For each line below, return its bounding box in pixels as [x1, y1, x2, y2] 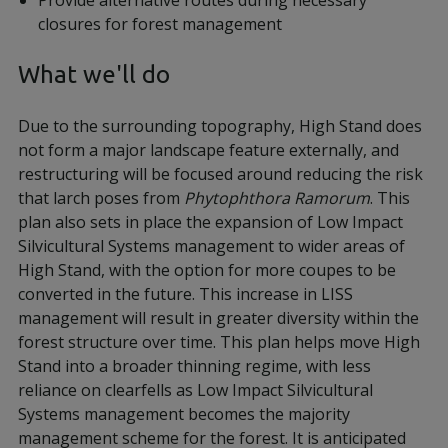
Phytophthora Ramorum [184, 187, 370, 209]
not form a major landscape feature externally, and [18, 139, 399, 161]
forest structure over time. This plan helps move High [18, 331, 420, 353]
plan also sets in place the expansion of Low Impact [18, 211, 403, 233]
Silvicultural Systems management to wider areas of [18, 235, 405, 257]
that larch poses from [18, 187, 184, 209]
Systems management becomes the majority [18, 403, 350, 425]
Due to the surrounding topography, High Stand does [18, 115, 422, 137]
